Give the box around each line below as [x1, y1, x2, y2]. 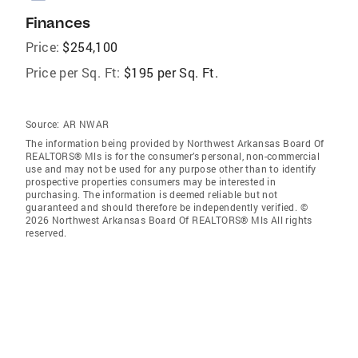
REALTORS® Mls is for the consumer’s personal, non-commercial [26, 149, 320, 162]
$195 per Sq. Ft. [123, 64, 219, 81]
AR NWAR [62, 117, 109, 130]
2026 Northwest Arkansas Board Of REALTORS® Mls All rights [26, 213, 312, 226]
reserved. [26, 226, 67, 239]
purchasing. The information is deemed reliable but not [26, 188, 278, 201]
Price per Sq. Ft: [26, 64, 121, 81]
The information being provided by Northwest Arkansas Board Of [26, 137, 324, 149]
